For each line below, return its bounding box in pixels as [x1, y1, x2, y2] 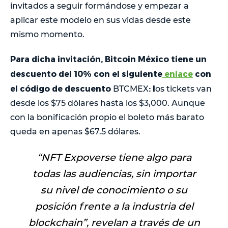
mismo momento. [10, 29, 84, 39]
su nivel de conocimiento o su [41, 183, 187, 196]
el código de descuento [10, 83, 113, 93]
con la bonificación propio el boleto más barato [10, 112, 204, 122]
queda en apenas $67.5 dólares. [10, 126, 140, 136]
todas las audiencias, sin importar [32, 167, 196, 180]
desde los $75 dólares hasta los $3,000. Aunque [10, 98, 205, 108]
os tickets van [155, 83, 212, 94]
